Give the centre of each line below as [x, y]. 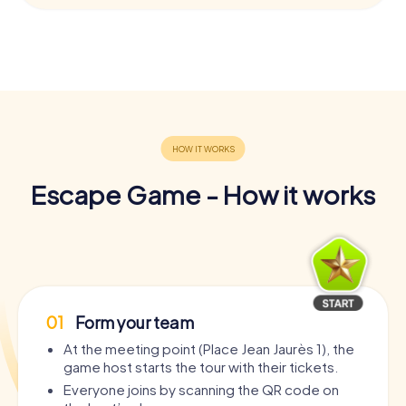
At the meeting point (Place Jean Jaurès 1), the [209, 348]
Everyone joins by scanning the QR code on [201, 389]
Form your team [133, 322]
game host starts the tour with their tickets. [201, 366]
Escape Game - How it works [203, 194]
